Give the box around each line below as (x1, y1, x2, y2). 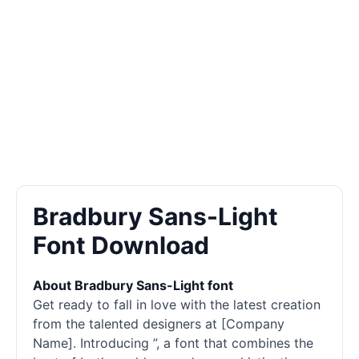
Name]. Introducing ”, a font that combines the (33, 335, 313, 351)
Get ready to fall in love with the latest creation (33, 296, 321, 313)
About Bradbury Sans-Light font (33, 277, 233, 293)
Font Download (33, 231, 209, 260)
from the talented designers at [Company (33, 316, 284, 332)
